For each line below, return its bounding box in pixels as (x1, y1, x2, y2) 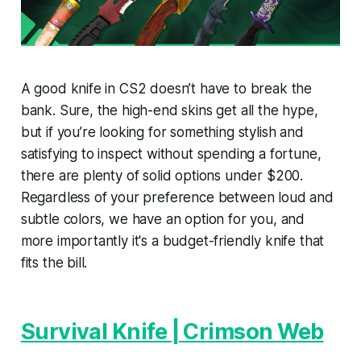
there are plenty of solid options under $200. (20, 168, 304, 185)
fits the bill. (20, 255, 88, 272)
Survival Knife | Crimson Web (20, 318, 324, 346)
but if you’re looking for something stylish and (20, 124, 304, 141)
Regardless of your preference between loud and (20, 189, 334, 206)
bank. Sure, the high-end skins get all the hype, (20, 102, 318, 119)
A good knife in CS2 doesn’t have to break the (20, 81, 313, 98)
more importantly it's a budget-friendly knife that (20, 233, 325, 250)
